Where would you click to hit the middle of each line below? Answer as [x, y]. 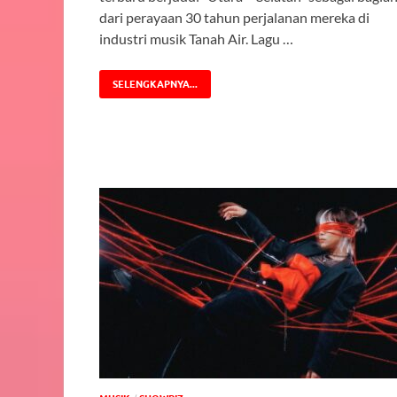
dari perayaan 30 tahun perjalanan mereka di [234, 18]
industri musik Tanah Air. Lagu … [196, 39]
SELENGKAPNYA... [155, 85]
